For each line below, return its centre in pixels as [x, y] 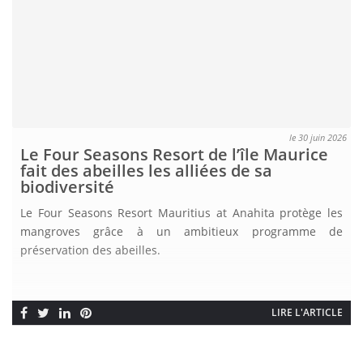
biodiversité [67, 187]
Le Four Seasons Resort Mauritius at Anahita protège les [181, 213]
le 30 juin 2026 [318, 138]
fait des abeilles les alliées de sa [146, 171]
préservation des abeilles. [90, 250]
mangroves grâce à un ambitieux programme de [181, 232]
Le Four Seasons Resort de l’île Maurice [174, 155]
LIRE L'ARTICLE [307, 313]
